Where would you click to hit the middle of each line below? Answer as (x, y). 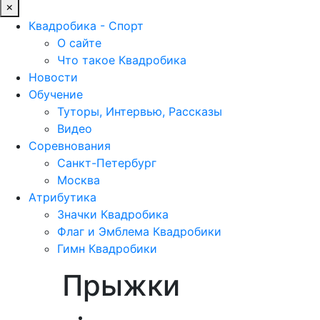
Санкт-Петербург (107, 162)
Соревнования (70, 145)
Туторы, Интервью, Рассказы (140, 111)
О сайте (79, 42)
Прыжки (121, 285)
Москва (79, 180)
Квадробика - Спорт (86, 25)
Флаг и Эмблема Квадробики (139, 231)
